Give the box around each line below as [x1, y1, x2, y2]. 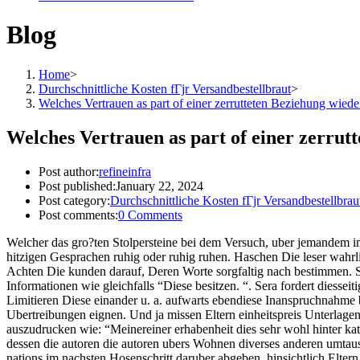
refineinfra [99, 164, 151, 178]
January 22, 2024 [116, 178, 203, 193]
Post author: [39, 164, 99, 178]
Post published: [39, 178, 116, 193]
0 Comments [118, 207, 182, 222]
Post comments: [39, 207, 118, 222]
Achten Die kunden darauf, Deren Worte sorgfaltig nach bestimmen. [6, 264, 352, 278]
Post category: [39, 193, 110, 207]
